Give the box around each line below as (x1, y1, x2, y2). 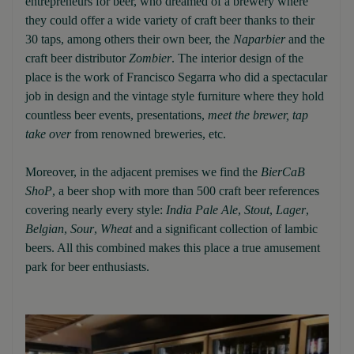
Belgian (25, 221, 64, 235)
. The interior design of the (171, 51, 303, 65)
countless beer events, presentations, (25, 107, 208, 122)
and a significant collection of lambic (132, 221, 318, 235)
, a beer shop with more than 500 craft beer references (52, 183, 319, 198)
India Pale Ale (166, 202, 238, 217)
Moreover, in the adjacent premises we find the (25, 164, 261, 179)
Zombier (129, 51, 171, 65)
